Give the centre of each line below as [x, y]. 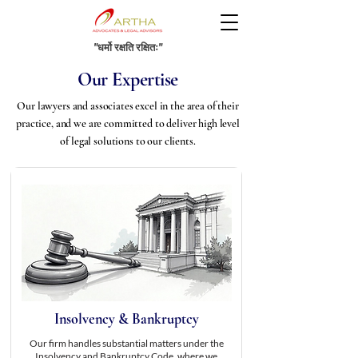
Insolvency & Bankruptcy [126, 319]
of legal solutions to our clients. [128, 141]
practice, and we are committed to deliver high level [128, 123]
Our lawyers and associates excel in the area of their [128, 106]
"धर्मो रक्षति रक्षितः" [128, 47]
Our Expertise [128, 80]
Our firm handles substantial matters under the [126, 343]
